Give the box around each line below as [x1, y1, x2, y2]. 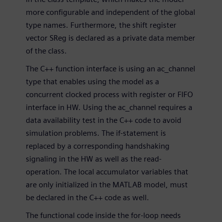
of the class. [26, 46, 67, 56]
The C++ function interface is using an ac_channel [26, 64, 195, 74]
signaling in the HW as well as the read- [26, 154, 162, 164]
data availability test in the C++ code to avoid [26, 115, 181, 125]
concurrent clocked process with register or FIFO [26, 90, 193, 100]
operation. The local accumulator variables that [26, 167, 188, 177]
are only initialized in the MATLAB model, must [26, 180, 188, 190]
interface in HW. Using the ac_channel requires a [26, 103, 192, 112]
